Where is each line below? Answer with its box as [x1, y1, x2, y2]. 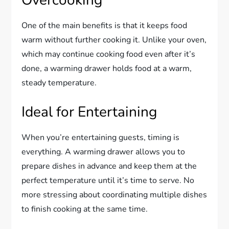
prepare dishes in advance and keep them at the [21, 160, 197, 172]
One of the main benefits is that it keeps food [21, 19, 188, 31]
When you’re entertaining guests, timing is [21, 131, 180, 143]
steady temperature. [21, 77, 97, 88]
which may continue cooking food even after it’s [21, 48, 196, 60]
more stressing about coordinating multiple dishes [21, 189, 208, 200]
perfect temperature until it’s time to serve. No [21, 174, 195, 186]
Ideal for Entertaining [21, 102, 157, 122]
